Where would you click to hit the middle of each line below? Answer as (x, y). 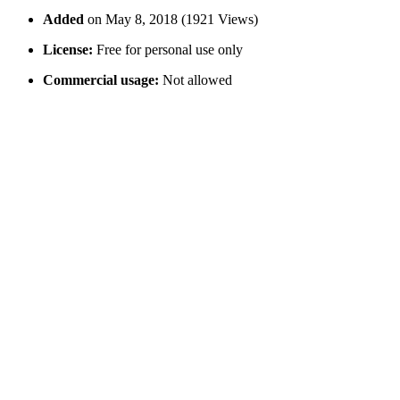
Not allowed (196, 80)
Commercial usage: (101, 80)
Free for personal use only (168, 50)
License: (68, 50)
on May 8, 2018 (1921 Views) (173, 20)
